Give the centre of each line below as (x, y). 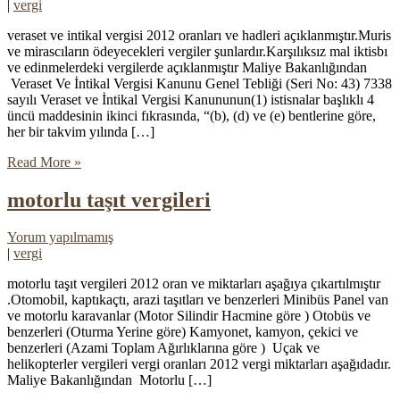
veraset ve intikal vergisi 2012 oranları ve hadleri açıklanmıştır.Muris (199, 35)
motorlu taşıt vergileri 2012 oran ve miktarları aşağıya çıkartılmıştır (194, 284)
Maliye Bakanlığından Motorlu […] (109, 380)
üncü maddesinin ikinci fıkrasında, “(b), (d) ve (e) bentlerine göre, (192, 115)
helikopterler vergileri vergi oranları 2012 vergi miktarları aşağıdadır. (199, 364)
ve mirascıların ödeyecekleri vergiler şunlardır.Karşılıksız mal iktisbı (197, 51)
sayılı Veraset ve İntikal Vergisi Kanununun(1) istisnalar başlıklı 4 (191, 99)
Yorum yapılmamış (60, 237)
